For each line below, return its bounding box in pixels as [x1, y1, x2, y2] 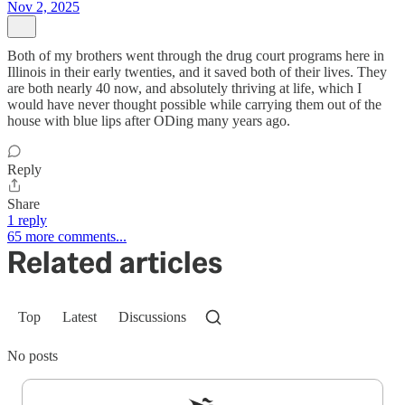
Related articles [7, 241, 222, 282]
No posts [7, 347, 58, 363]
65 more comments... [7, 228, 127, 244]
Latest [62, 308, 97, 325]
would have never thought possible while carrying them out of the [7, 96, 381, 112]
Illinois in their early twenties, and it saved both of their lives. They [7, 63, 387, 80]
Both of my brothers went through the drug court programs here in [7, 47, 384, 63]
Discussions [118, 308, 186, 325]
